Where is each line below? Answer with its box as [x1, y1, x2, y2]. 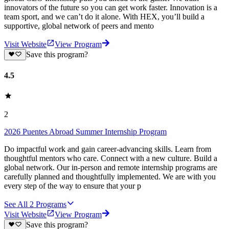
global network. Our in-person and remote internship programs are [4, 163, 217, 172]
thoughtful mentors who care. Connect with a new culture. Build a [4, 153, 217, 163]
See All [4, 199, 28, 209]
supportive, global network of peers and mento [4, 21, 154, 30]
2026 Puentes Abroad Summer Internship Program [4, 127, 167, 136]
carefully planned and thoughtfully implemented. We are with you [4, 172, 216, 181]
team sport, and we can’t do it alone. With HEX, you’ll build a [4, 12, 204, 21]
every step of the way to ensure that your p [4, 181, 141, 190]
